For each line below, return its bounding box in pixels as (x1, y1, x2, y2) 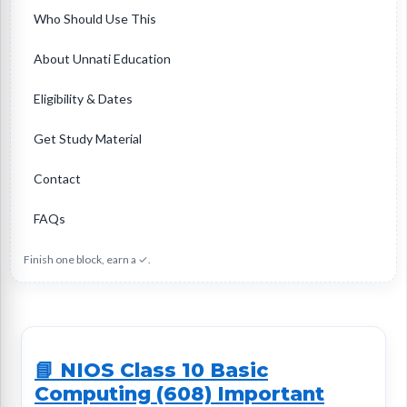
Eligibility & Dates (34, 91, 133, 107)
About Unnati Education (34, 51, 171, 67)
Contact (34, 171, 81, 187)
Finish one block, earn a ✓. (24, 253, 151, 267)
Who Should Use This (34, 11, 156, 27)
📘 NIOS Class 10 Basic (35, 358, 268, 382)
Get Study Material (34, 131, 142, 147)
